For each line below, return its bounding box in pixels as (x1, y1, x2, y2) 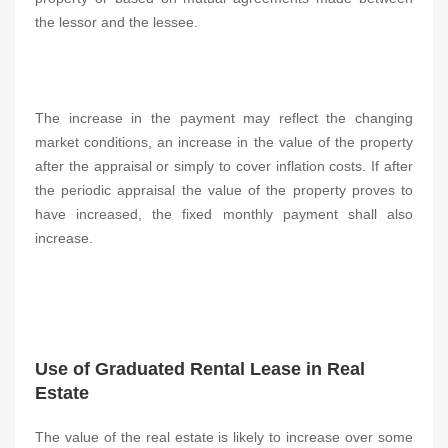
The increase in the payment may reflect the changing (35, 110, 413, 126)
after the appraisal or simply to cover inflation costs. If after (35, 158, 413, 174)
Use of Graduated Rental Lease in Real (35, 359, 365, 379)
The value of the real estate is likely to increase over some (35, 429, 413, 445)
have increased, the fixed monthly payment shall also (35, 206, 413, 222)
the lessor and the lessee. (35, 14, 198, 30)
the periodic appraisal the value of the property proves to (35, 182, 413, 198)
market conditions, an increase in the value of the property (35, 134, 413, 150)
